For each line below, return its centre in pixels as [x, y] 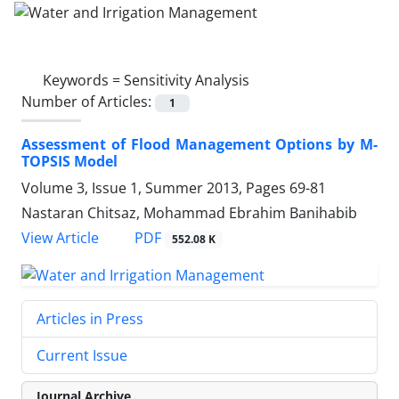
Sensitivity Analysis [187, 80]
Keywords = [83, 80]
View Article [60, 238]
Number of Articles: [88, 101]
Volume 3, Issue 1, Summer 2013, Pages [155, 187]
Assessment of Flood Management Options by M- [199, 144]
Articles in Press [90, 318]
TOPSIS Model [69, 161]
